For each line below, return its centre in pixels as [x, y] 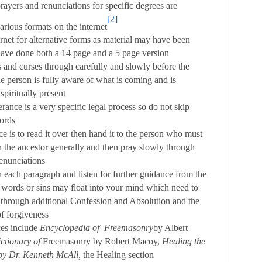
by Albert [171, 228]
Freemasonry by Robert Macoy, [103, 242]
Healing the [184, 242]
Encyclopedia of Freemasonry [97, 228]
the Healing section [119, 255]
